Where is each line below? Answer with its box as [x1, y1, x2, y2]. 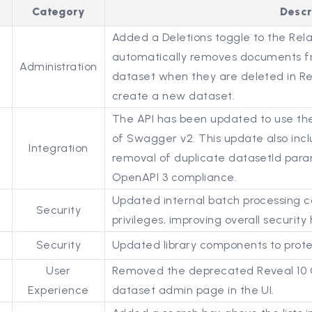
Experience [28, 283, 89, 297]
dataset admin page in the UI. [112, 283, 274, 297]
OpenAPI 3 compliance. [112, 170, 237, 184]
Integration [29, 141, 88, 155]
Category [31, 4, 86, 18]
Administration [19, 59, 97, 73]
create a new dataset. [112, 88, 235, 102]
